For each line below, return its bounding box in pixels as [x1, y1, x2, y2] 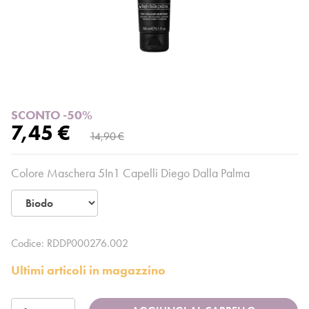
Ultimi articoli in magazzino [11, 262, 166, 279]
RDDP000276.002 [47, 236, 128, 251]
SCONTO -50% [11, 107, 92, 123]
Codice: [11, 236, 47, 251]
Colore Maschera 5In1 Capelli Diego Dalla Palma [11, 165, 250, 181]
